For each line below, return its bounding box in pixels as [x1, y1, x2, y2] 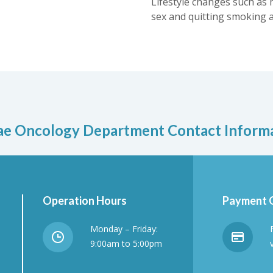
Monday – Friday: [90, 223, 158, 235]
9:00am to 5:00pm [90, 238, 162, 249]
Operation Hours [43, 194, 127, 207]
